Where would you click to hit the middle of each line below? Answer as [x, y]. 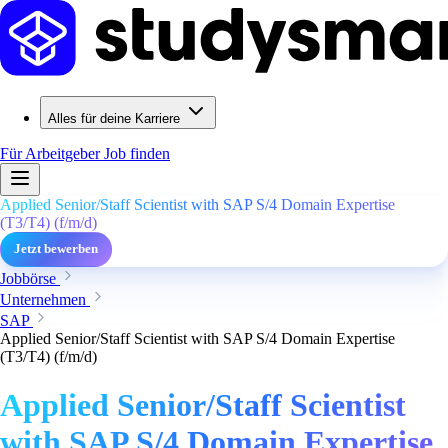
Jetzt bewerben [56, 249]
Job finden [137, 153]
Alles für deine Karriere [114, 118]
